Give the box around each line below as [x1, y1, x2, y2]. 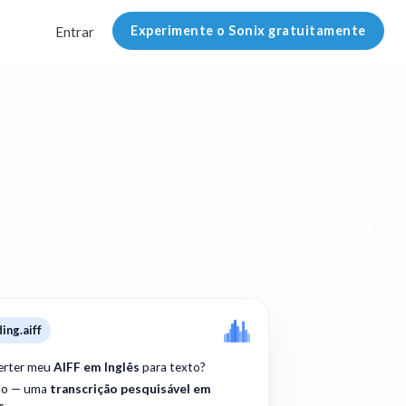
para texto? [139, 360, 206, 375]
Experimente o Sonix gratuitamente [130, 23, 366, 39]
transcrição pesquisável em [49, 382, 211, 397]
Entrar [55, 24, 95, 40]
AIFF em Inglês [53, 360, 140, 375]
